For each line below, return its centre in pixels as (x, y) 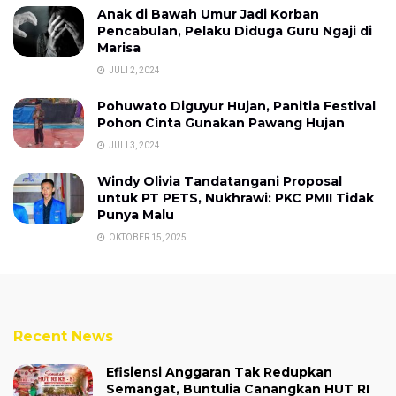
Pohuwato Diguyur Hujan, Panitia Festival (236, 106)
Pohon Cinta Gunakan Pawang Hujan (221, 122)
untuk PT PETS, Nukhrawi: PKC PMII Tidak (236, 198)
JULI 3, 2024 (133, 145)
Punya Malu (136, 214)
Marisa (119, 47)
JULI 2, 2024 (133, 70)
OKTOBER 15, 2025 (147, 237)
